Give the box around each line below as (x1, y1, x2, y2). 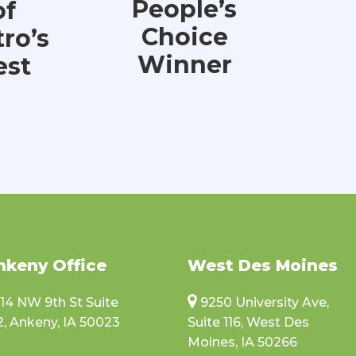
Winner (137, 50, 232, 79)
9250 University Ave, (199, 295, 329, 310)
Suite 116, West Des (187, 315, 309, 330)
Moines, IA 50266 (187, 335, 297, 350)
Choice (141, 22, 228, 52)
